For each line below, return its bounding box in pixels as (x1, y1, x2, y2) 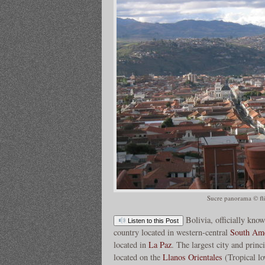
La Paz (148, 238, 172, 250)
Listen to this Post (125, 216, 179, 224)
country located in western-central (114, 226, 230, 238)
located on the (114, 251, 163, 263)
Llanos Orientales (163, 251, 222, 263)
